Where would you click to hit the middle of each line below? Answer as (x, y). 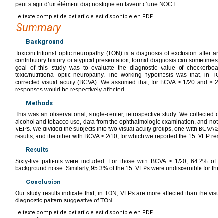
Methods (39, 103)
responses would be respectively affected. (70, 89)
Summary (38, 27)
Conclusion (43, 182)
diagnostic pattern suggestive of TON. (64, 200)
